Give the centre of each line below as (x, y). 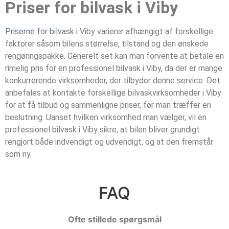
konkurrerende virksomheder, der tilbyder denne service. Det (113, 81)
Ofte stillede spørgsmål (114, 219)
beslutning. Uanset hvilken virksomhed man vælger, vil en (106, 118)
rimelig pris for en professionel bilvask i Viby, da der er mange (114, 68)
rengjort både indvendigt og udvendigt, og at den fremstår (109, 142)
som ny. (18, 154)
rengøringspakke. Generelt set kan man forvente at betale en (114, 56)
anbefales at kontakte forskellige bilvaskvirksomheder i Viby (113, 93)
